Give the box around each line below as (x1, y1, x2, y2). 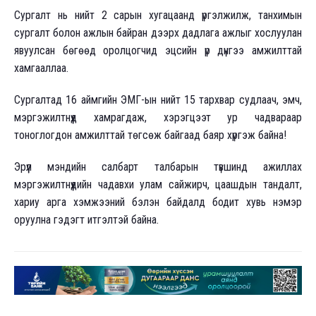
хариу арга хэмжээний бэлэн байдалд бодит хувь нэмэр (14, 195, 302, 209)
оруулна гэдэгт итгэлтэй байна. (14, 212, 162, 226)
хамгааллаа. (14, 61, 68, 75)
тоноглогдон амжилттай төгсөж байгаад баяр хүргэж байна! (14, 128, 286, 142)
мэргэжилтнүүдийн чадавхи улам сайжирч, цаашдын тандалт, (14, 177, 302, 191)
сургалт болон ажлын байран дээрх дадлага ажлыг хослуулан (14, 25, 302, 39)
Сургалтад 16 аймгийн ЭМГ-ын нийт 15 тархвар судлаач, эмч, (14, 92, 302, 107)
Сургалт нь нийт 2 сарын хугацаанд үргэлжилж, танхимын (14, 8, 302, 22)
